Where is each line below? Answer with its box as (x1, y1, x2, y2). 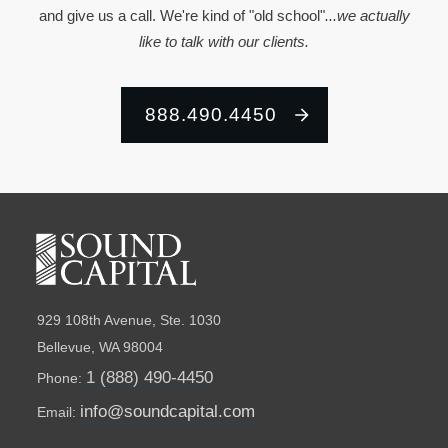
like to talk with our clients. (139, 32, 309, 50)
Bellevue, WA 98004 (37, 339, 163, 356)
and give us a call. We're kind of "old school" (38, 6, 325, 24)
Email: (37, 404, 80, 421)
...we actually (324, 6, 410, 24)
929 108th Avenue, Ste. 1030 (37, 312, 221, 329)
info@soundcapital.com (80, 402, 255, 422)
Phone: (37, 370, 86, 387)
